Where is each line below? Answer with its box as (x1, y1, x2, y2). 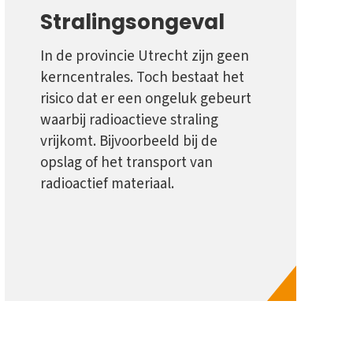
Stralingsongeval (40, 7, 225, 37)
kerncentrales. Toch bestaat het (40, 67, 244, 89)
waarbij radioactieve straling (40, 110, 218, 132)
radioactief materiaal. (40, 173, 174, 195)
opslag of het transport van (40, 152, 213, 174)
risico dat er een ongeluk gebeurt (40, 88, 251, 110)
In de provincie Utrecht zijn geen (40, 46, 249, 68)
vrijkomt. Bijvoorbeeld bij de (40, 131, 217, 153)
